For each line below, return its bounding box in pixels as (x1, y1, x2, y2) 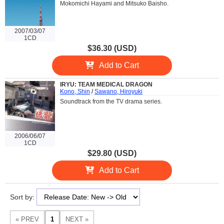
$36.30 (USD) (87, 43, 136, 52)
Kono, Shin (60, 87, 90, 95)
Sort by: (10, 193, 36, 201)
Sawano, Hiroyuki (94, 87, 142, 95)
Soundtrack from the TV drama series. (60, 97, 162, 105)
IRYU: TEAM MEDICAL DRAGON (60, 80, 152, 88)
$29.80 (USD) (87, 149, 136, 158)
